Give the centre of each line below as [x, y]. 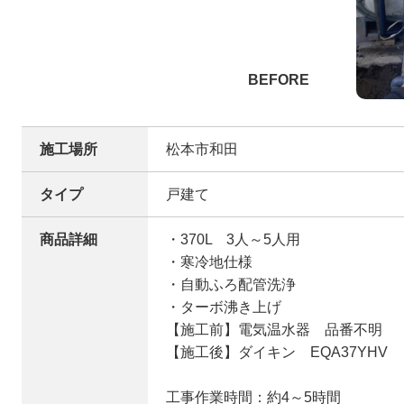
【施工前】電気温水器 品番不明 [274, 329]
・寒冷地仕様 [209, 262]
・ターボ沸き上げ [224, 307]
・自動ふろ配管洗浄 [231, 284]
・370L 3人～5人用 [233, 239]
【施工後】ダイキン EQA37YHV [277, 352]
